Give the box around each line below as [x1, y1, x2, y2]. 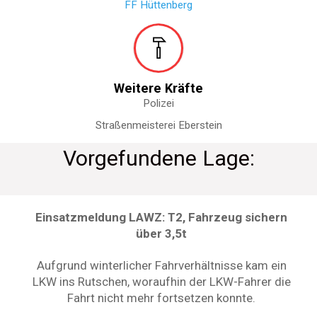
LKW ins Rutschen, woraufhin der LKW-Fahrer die [32, 275, 291, 289]
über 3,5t [136, 226, 188, 241]
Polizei [143, 96, 174, 110]
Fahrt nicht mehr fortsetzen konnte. [67, 291, 256, 306]
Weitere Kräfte [114, 81, 203, 96]
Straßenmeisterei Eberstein [95, 118, 222, 132]
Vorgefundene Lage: [62, 146, 255, 171]
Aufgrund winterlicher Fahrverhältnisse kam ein [36, 258, 287, 273]
